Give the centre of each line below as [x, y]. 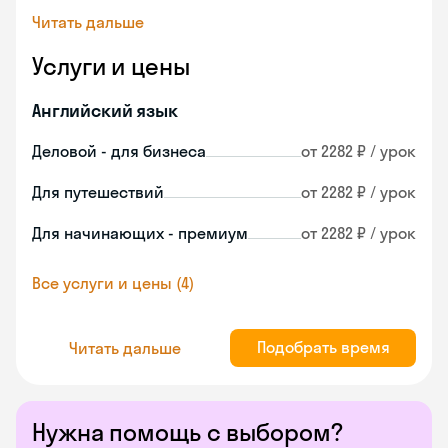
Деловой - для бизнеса [119, 151]
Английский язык [105, 110]
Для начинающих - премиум [140, 233]
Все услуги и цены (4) [113, 283]
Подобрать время [323, 347]
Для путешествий [98, 192]
